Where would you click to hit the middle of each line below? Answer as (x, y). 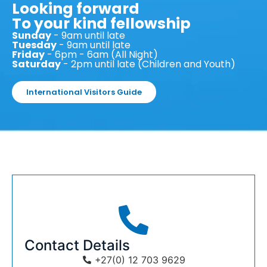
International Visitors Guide (84, 92)
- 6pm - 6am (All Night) (101, 54)
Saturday (36, 64)
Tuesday (34, 45)
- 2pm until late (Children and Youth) (148, 64)
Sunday (32, 35)
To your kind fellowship (101, 23)
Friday (28, 54)
